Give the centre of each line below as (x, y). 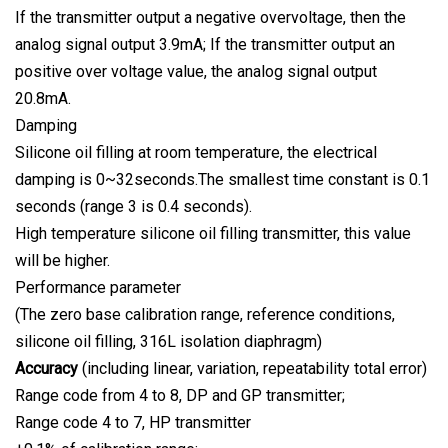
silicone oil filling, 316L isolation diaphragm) (168, 342)
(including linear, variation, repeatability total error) (252, 369)
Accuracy (46, 369)
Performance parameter (98, 288)
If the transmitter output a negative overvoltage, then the (210, 18)
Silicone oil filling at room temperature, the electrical (196, 153)
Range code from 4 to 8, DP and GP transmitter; (180, 396)
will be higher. (62, 261)
